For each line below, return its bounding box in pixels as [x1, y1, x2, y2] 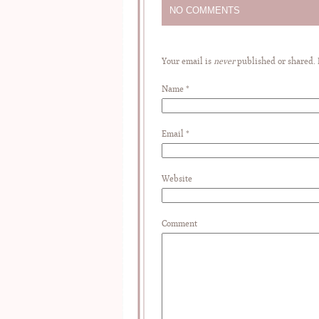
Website [162, 173, 192, 184]
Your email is [162, 56, 214, 66]
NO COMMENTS [169, 4, 240, 16]
